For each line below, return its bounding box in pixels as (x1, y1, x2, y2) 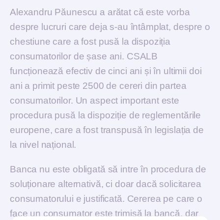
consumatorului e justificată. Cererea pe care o (10, 193, 202, 204)
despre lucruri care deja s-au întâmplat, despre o (10, 21, 210, 32)
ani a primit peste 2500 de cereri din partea (10, 80, 187, 91)
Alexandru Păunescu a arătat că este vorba (10, 6, 190, 17)
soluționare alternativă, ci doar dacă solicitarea (10, 178, 201, 189)
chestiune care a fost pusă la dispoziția (10, 36, 171, 47)
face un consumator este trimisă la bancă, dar (10, 208, 199, 219)
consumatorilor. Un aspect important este (10, 95, 180, 106)
